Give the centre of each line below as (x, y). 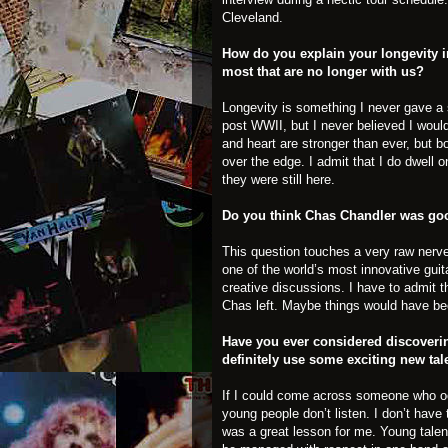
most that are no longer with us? (323, 71)
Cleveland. (252, 17)
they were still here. (278, 179)
